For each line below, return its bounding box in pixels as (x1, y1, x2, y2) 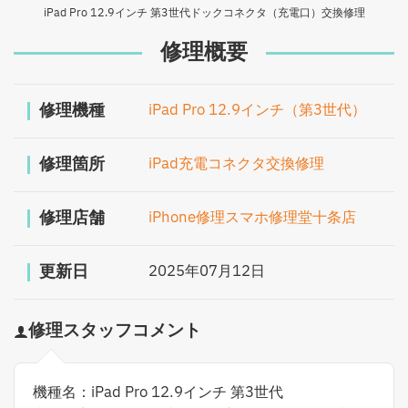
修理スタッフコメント (28, 318, 201, 344)
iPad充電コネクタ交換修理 (148, 153, 324, 176)
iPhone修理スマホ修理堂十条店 (148, 207, 356, 229)
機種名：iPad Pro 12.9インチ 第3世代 (33, 382, 283, 404)
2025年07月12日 (148, 260, 265, 283)
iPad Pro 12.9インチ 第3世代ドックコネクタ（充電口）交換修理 (43, 5, 365, 22)
